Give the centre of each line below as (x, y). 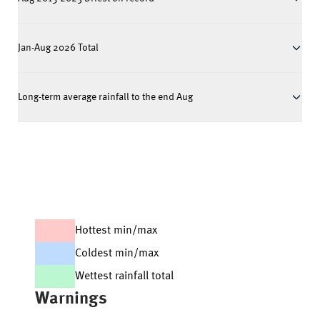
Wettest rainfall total (124, 276)
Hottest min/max (116, 231)
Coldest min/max (117, 254)
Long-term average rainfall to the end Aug (105, 97)
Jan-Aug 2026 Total (58, 48)
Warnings (71, 299)
